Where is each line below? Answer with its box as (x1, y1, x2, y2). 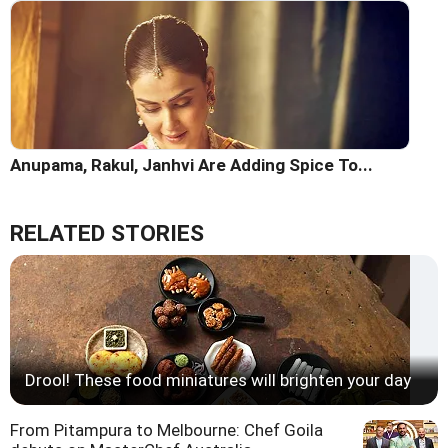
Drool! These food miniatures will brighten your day (25, 369, 411, 390)
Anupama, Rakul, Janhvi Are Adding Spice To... (10, 154, 373, 175)
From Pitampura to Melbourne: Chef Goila (10, 419, 323, 440)
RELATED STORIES (10, 219, 204, 247)
